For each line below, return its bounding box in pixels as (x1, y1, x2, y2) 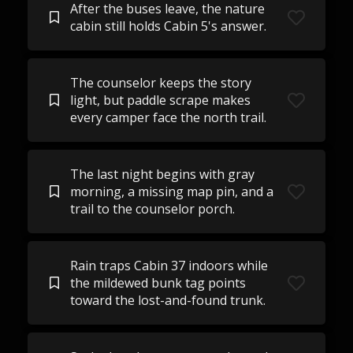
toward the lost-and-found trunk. (69, 292, 266, 309)
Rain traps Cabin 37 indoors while (69, 257, 268, 274)
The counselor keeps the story (69, 74, 251, 91)
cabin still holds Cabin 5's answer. (69, 17, 266, 35)
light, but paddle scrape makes (69, 91, 251, 109)
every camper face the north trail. (69, 109, 266, 126)
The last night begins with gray (69, 165, 255, 183)
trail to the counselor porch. (69, 200, 235, 217)
